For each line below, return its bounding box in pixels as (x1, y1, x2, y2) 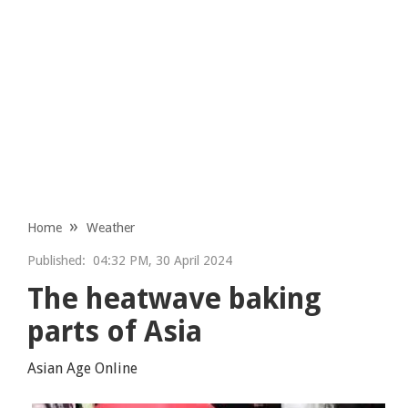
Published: (27, 252, 87, 268)
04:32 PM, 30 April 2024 (86, 252, 233, 268)
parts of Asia (27, 313, 203, 349)
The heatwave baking (27, 280, 322, 316)
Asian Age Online (27, 359, 138, 377)
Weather (87, 219, 136, 235)
